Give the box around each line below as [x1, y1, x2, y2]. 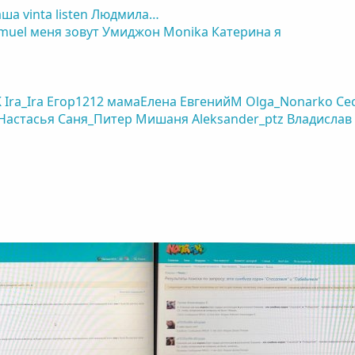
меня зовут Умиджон [30, 22, 161, 40]
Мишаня [136, 109, 189, 128]
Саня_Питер [58, 109, 133, 128]
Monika [163, 22, 209, 40]
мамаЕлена [107, 92, 177, 110]
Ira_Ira [5, 92, 44, 110]
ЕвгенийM [180, 92, 243, 110]
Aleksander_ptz [192, 109, 284, 128]
